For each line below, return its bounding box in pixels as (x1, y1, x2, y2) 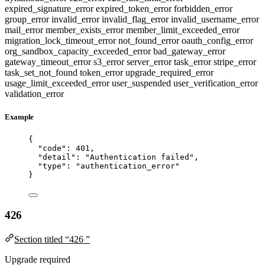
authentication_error (80, 161, 175, 171)
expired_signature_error (5, 4, 96, 14)
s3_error (93, 57, 127, 67)
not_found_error (118, 35, 182, 46)
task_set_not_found (5, 67, 80, 78)
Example (5, 112, 34, 122)
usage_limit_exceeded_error (5, 78, 112, 89)
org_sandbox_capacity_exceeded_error (5, 46, 153, 57)
